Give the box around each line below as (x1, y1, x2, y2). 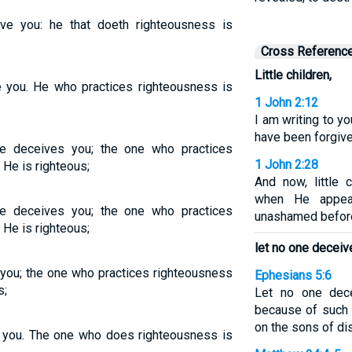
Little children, (254, 68, 332, 82)
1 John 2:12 (254, 95, 318, 110)
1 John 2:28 (254, 157, 318, 172)
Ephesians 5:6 (254, 268, 332, 283)
